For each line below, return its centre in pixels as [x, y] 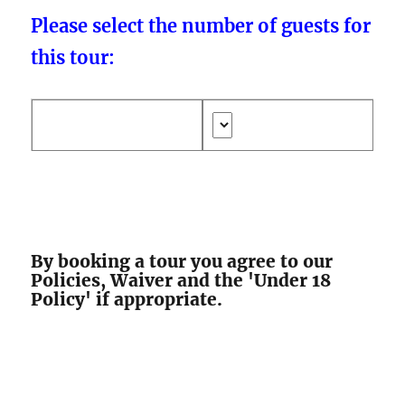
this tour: [73, 57]
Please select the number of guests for [201, 25]
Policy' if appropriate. [127, 299]
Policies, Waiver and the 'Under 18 [181, 280]
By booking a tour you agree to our [182, 261]
